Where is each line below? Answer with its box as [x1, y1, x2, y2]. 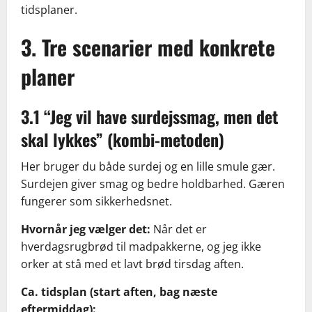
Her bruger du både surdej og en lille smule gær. [21, 159, 275, 175]
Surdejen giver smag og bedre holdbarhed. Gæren [21, 176, 285, 192]
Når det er [150, 221, 207, 237]
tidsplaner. [21, 2, 77, 18]
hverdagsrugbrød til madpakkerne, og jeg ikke [21, 239, 261, 255]
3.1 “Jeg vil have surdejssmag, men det [21, 104, 278, 130]
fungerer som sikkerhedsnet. [21, 194, 172, 210]
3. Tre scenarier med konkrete [21, 31, 275, 63]
